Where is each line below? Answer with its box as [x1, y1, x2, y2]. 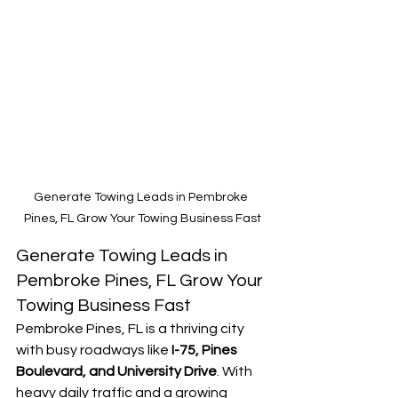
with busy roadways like [16, 343, 171, 358]
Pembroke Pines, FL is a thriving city [16, 322, 247, 337]
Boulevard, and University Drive [16, 364, 217, 379]
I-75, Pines [171, 343, 240, 358]
